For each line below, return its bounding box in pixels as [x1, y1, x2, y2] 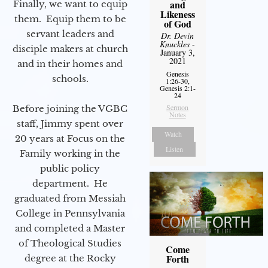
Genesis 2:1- [159, 83, 196, 93]
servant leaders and [26, 28, 114, 39]
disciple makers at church [12, 42, 128, 54]
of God [163, 16, 191, 31]
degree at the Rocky [24, 252, 116, 264]
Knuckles [160, 38, 190, 50]
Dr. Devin [161, 29, 194, 41]
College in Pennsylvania [15, 207, 125, 219]
